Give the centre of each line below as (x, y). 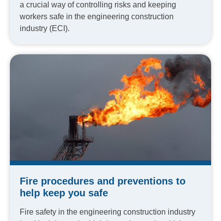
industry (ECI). (45, 29)
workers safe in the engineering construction (97, 17)
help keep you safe (64, 193)
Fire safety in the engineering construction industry (108, 212)
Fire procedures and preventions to (103, 181)
